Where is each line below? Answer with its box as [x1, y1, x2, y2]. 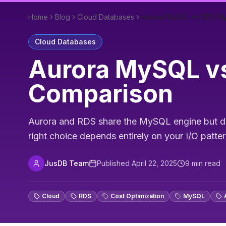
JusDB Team [44, 159, 89, 167]
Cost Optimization [110, 192, 164, 200]
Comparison [28, 79, 173, 108]
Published [97, 159, 132, 167]
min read [190, 159, 220, 167]
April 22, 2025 [132, 159, 177, 167]
